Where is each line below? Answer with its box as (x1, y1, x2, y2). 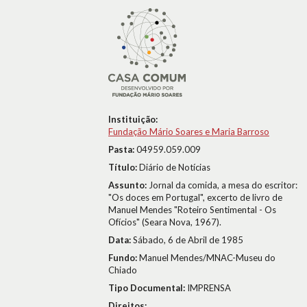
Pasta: (108, 144, 136, 155)
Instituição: (108, 114, 158, 125)
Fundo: (108, 252, 139, 263)
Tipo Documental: (108, 282, 187, 293)
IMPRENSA (187, 282, 231, 293)
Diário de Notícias (139, 162, 210, 173)
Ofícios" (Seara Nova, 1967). (108, 217, 221, 228)
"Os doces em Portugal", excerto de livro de (108, 192, 282, 203)
